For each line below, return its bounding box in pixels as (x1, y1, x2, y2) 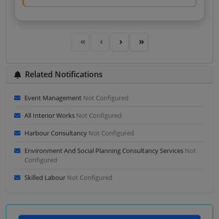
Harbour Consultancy (24, 129, 88, 137)
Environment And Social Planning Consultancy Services (24, 146, 185, 155)
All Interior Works (24, 111, 76, 120)
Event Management (24, 93, 83, 102)
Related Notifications (25, 69, 103, 80)
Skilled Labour (24, 173, 67, 182)
